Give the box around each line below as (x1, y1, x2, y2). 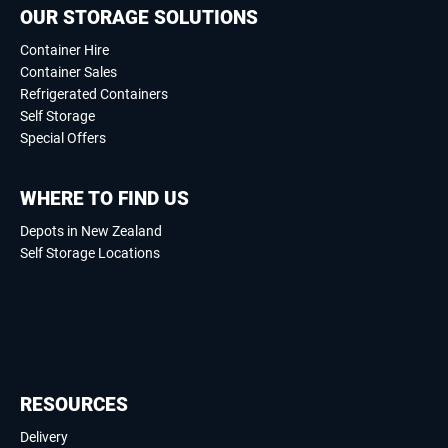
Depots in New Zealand (20, 222, 162, 239)
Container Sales (20, 63, 117, 80)
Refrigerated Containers (20, 85, 168, 102)
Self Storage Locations (20, 244, 160, 261)
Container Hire (20, 41, 109, 58)
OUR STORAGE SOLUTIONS (20, 5, 258, 29)
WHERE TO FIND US (20, 186, 189, 210)
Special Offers (20, 129, 106, 146)
